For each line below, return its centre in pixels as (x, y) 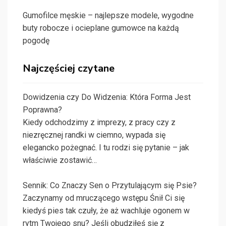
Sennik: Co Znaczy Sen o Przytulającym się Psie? (110, 186)
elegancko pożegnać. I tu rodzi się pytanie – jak (106, 148)
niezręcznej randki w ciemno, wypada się (94, 135)
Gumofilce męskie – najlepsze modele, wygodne (108, 16)
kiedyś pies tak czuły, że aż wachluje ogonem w (106, 211)
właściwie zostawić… (60, 160)
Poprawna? (42, 110)
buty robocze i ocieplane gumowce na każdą (101, 28)
